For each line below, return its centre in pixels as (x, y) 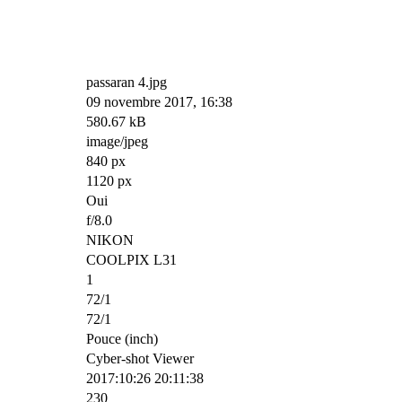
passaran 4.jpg (127, 82)
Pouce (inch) (122, 338)
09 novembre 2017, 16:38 (159, 101)
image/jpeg (117, 141)
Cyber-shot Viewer (140, 358)
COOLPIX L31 (131, 259)
